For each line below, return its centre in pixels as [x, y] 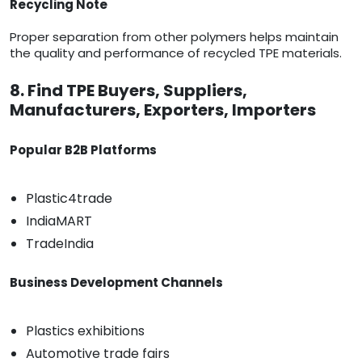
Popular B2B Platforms [83, 150]
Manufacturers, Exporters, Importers [163, 110]
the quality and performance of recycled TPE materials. [176, 53]
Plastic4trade [69, 199]
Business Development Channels [116, 283]
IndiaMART [59, 221]
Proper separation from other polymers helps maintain [174, 37]
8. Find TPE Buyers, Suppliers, [128, 91]
